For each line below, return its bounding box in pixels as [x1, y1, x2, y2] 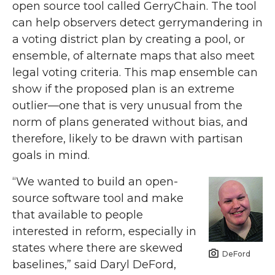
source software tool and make [12, 192, 184, 206]
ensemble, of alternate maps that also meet [12, 49, 255, 63]
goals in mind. [12, 149, 90, 163]
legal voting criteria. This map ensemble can [12, 66, 258, 80]
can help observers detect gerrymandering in [12, 16, 263, 30]
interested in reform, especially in [12, 225, 196, 239]
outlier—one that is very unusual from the [12, 99, 242, 113]
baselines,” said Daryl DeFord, [12, 258, 176, 272]
